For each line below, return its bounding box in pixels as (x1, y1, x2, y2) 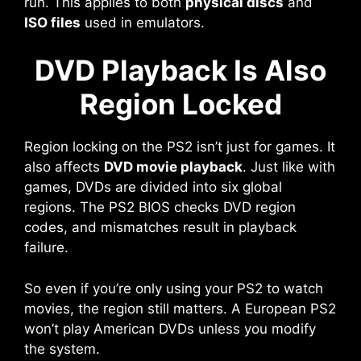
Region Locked (79, 87, 282, 122)
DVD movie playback (104, 159, 243, 176)
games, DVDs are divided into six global (24, 179, 282, 196)
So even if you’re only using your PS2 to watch (24, 280, 323, 297)
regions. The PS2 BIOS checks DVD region (24, 199, 296, 216)
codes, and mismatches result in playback (24, 219, 297, 236)
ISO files (24, 14, 81, 31)
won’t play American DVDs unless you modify (24, 320, 316, 337)
